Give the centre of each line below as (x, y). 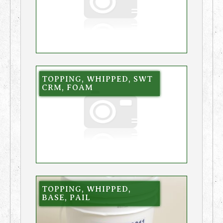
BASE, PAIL (66, 197)
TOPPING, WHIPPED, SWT (97, 79)
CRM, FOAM (67, 87)
